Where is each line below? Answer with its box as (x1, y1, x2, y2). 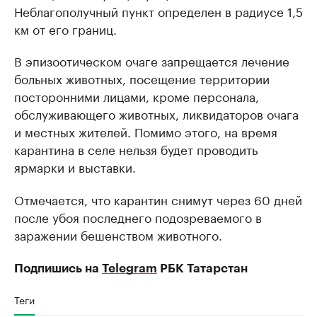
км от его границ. (14, 18, 117, 38)
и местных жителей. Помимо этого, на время (14, 121, 277, 140)
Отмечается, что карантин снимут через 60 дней (14, 189, 302, 208)
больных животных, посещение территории (14, 68, 270, 87)
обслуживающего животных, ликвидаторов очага (14, 103, 299, 122)
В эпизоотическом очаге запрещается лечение (14, 50, 289, 69)
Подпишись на (14, 262, 102, 275)
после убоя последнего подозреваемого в (14, 207, 262, 226)
